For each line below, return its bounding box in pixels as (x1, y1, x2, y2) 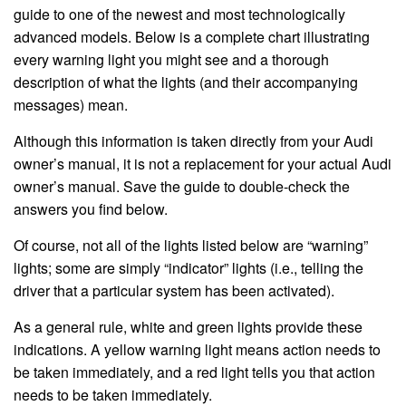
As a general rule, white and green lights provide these (14, 315, 362, 337)
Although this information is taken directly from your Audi (14, 130, 373, 151)
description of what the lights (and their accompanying (14, 71, 358, 92)
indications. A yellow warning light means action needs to (14, 338, 381, 360)
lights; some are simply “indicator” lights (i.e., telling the (14, 256, 363, 278)
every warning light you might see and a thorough (14, 48, 329, 70)
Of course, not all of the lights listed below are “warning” (14, 234, 368, 256)
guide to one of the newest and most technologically (14, 3, 345, 24)
